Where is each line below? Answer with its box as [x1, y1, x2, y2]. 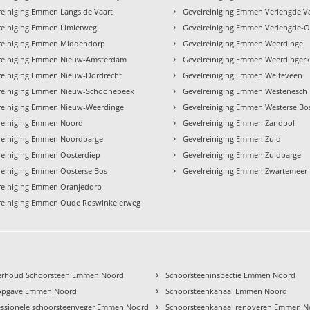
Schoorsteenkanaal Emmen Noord [165, 286, 288, 297]
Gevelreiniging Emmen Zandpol [183, 118, 295, 129]
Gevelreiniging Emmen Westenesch [183, 86, 308, 97]
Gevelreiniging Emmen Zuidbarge [183, 149, 302, 161]
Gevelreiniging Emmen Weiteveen [183, 70, 303, 81]
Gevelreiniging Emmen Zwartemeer [183, 165, 308, 176]
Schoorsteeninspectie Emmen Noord [165, 270, 296, 281]
